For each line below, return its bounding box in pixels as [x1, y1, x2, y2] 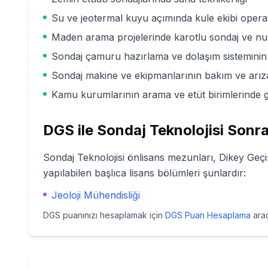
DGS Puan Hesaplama [165, 210, 251, 220]
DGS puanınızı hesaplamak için [43, 210, 163, 220]
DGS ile [43, 121, 97, 139]
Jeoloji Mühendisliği [51, 189, 140, 201]
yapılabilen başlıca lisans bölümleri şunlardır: [43, 167, 246, 179]
